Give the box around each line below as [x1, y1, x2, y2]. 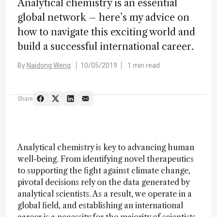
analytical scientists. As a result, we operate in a [17, 189, 192, 199]
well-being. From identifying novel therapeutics [17, 154, 194, 164]
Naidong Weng [27, 62, 71, 69]
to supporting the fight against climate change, [17, 166, 190, 175]
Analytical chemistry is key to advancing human [17, 142, 194, 152]
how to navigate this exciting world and [17, 26, 195, 38]
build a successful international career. [17, 41, 194, 52]
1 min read [127, 62, 160, 69]
